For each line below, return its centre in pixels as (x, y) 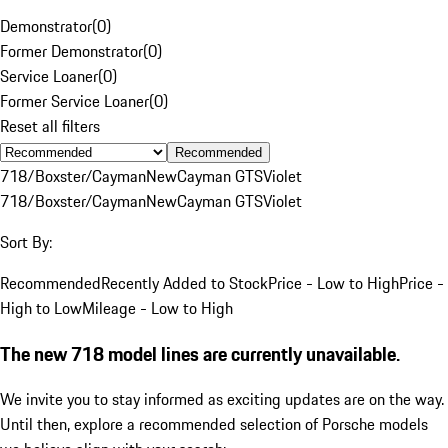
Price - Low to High (333, 282)
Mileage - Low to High (157, 307)
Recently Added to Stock (184, 282)
